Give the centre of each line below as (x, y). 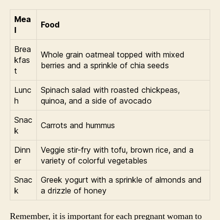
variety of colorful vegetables (94, 161)
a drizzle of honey (74, 191)
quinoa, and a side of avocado (96, 101)
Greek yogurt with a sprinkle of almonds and (121, 180)
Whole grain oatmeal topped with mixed (113, 55)
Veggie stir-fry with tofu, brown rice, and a (117, 150)
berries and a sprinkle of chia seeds (105, 65)
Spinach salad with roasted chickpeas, (110, 90)
